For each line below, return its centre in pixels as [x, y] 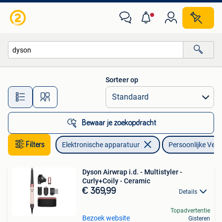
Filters [35, 145]
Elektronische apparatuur [101, 145]
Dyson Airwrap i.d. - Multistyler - [132, 172]
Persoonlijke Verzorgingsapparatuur [74, 71]
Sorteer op [122, 80]
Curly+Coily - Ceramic [116, 181]
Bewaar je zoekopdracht [119, 123]
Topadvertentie [190, 211]
